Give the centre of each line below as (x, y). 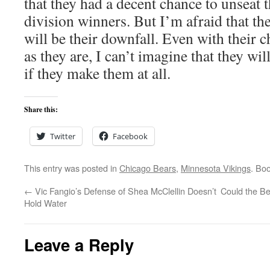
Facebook (130, 136)
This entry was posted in (72, 168)
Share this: (41, 109)
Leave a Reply (79, 244)
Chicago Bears (148, 168)
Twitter (63, 136)
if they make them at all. (97, 73)
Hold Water (46, 203)
